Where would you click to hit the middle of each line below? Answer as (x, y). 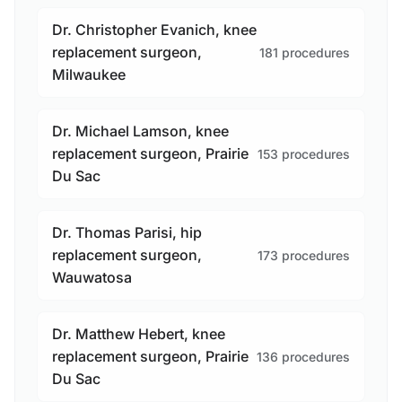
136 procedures (303, 356)
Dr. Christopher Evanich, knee (154, 30)
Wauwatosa (92, 278)
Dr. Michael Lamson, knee (140, 131)
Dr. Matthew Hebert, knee (139, 334)
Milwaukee (89, 75)
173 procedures (304, 255)
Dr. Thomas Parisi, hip (127, 233)
